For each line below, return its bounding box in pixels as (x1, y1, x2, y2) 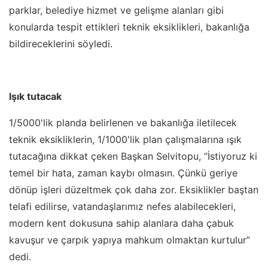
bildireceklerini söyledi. (9, 37, 112, 50)
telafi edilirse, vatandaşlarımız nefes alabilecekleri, (9, 200, 236, 212)
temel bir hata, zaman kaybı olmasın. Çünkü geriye (9, 166, 237, 179)
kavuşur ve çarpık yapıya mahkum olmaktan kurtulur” (9, 233, 250, 246)
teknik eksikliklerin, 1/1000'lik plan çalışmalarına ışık (9, 133, 242, 145)
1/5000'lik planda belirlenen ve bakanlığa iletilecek (9, 116, 237, 129)
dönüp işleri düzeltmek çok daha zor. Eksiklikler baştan (9, 183, 258, 196)
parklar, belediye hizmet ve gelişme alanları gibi (9, 4, 224, 16)
